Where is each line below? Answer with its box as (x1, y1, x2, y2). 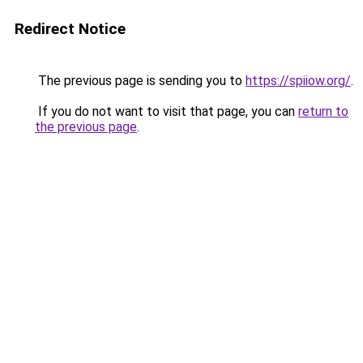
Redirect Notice (15, 19, 126, 38)
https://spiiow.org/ (246, 73, 351, 88)
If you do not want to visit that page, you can (35, 104, 298, 119)
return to (298, 104, 348, 119)
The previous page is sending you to (35, 73, 246, 88)
